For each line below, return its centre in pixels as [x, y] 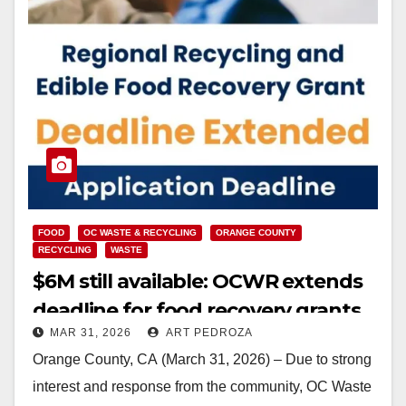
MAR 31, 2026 [91, 332]
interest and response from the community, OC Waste [202, 386]
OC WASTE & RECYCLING [140, 232]
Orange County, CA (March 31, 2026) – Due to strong [202, 359]
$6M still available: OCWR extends [198, 281]
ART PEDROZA [208, 332]
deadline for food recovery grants [197, 310]
